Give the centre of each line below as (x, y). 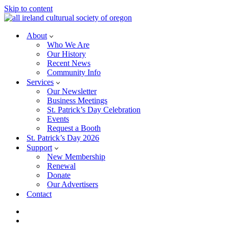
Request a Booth (74, 128)
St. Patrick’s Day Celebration (94, 110)
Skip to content (28, 8)
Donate (59, 175)
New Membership (76, 157)
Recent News (69, 63)
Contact (39, 194)
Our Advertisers (73, 184)
